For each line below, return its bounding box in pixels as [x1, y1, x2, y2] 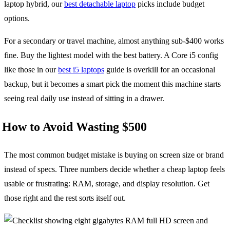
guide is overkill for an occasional [104, 65, 215, 74]
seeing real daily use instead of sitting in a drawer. [4, 94, 164, 103]
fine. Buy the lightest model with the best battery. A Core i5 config [4, 51, 218, 60]
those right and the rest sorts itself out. [4, 194, 126, 203]
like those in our [4, 65, 58, 74]
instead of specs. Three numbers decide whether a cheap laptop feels [4, 165, 225, 174]
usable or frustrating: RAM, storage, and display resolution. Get [4, 179, 209, 188]
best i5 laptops [58, 65, 104, 74]
